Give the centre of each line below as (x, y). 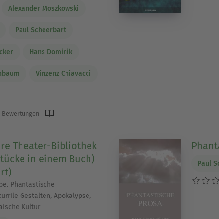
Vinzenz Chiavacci (64, 74)
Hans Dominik (51, 52)
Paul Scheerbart (41, 30)
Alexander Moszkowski (44, 8)
